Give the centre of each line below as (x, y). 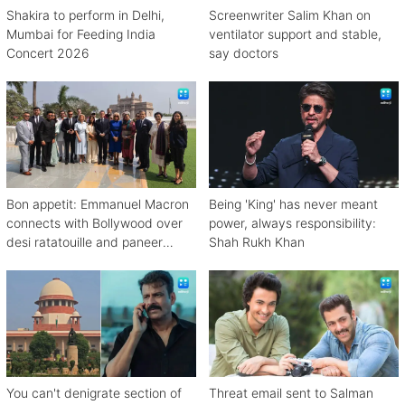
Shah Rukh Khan (257, 241)
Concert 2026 (48, 52)
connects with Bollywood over (94, 222)
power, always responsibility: (292, 222)
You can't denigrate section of (94, 392)
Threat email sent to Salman (291, 392)
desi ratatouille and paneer (85, 241)
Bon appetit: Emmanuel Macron (98, 203)
